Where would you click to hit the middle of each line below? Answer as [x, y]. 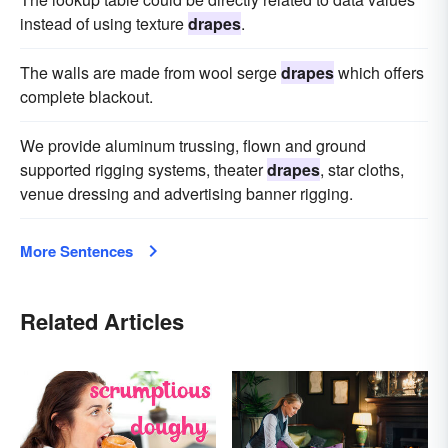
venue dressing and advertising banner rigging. [186, 193]
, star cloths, [362, 169]
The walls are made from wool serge [150, 72]
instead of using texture [104, 23]
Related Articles [102, 320]
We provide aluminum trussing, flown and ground [193, 145]
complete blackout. [86, 96]
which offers [379, 72]
